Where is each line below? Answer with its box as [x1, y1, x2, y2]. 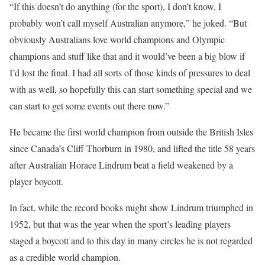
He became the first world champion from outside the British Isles [9, 125, 253, 138]
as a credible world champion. [9, 251, 121, 264]
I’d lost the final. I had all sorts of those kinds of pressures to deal [9, 66, 250, 79]
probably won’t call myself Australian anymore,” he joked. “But [9, 17, 247, 30]
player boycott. [9, 175, 63, 188]
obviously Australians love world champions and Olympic [9, 33, 225, 46]
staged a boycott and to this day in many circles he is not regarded [9, 234, 253, 247]
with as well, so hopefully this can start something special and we [9, 83, 252, 96]
